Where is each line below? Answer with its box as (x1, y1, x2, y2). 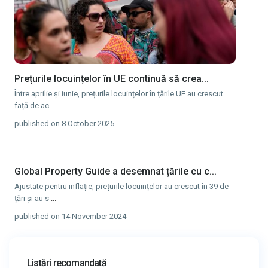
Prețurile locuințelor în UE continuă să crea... (14, 73, 209, 85)
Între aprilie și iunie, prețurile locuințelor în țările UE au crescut (14, 89, 223, 99)
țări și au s (14, 194, 51, 203)
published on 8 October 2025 (14, 119, 114, 129)
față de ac (14, 101, 51, 111)
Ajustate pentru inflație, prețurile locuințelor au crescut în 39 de (14, 182, 229, 191)
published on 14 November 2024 (14, 212, 126, 221)
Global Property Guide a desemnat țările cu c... (14, 166, 217, 178)
